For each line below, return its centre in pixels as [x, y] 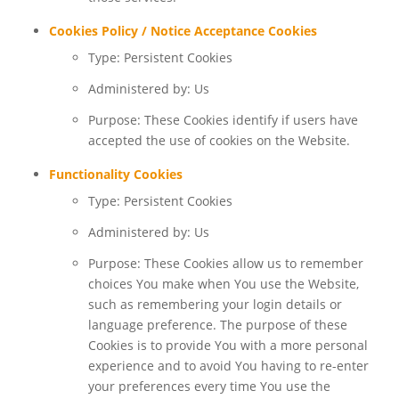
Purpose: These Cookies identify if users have [223, 120]
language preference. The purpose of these [217, 325]
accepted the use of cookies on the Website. [219, 141]
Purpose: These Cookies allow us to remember [225, 264]
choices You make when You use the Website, [223, 284]
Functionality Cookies [115, 175]
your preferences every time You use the [209, 387]
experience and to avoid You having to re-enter [228, 366]
